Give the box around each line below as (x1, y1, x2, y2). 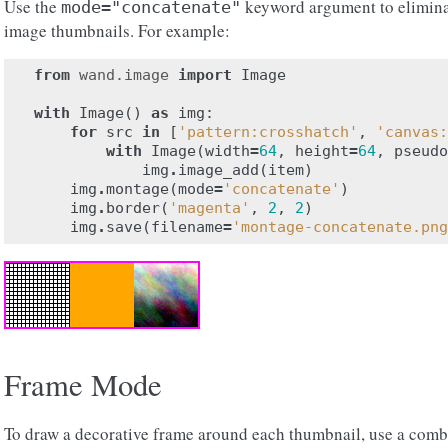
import (178, 66, 232, 84)
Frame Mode (4, 364, 162, 405)
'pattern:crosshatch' (178, 123, 358, 141)
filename (151, 218, 223, 236)
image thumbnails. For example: (4, 19, 230, 42)
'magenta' (169, 199, 250, 217)
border (106, 199, 160, 217)
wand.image (79, 66, 169, 84)
